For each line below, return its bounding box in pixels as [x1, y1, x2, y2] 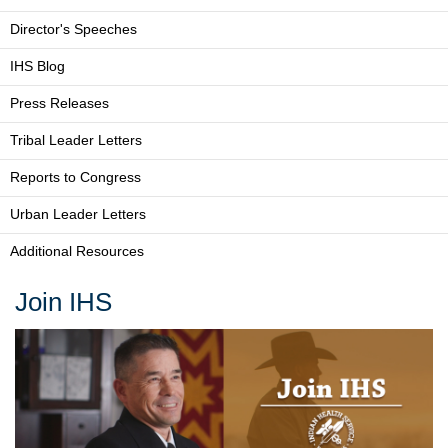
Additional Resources [10, 243, 144, 259]
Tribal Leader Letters [10, 132, 142, 148]
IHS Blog [10, 58, 65, 74]
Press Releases [10, 95, 109, 111]
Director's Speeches [10, 21, 137, 37]
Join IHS [15, 286, 112, 317]
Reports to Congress [10, 169, 141, 185]
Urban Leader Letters [10, 206, 146, 222]
